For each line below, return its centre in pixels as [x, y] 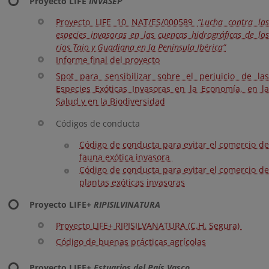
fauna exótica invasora [126, 157]
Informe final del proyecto [108, 60]
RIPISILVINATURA [127, 204]
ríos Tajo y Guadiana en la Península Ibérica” [141, 47]
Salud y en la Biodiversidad [110, 101]
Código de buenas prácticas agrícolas [131, 242]
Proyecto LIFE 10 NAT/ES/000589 [127, 22]
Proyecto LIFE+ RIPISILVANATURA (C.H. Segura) [149, 225]
